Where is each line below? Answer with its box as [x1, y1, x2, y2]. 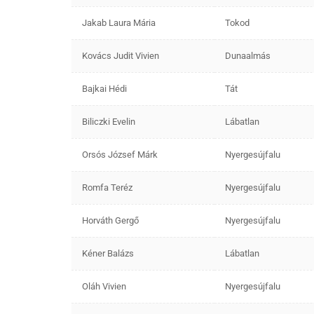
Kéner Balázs [82, 247, 134, 259]
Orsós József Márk [82, 149, 158, 160]
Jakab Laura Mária [82, 17, 156, 28]
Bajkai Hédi [82, 83, 127, 94]
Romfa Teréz [82, 182, 132, 193]
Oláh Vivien [82, 280, 126, 292]
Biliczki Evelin [82, 116, 135, 127]
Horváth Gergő [82, 214, 139, 226]
